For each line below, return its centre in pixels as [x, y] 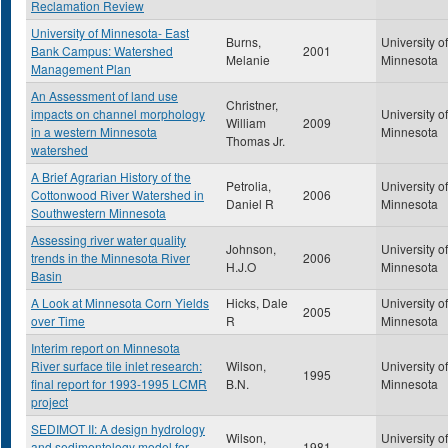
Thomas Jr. [255, 140]
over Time [58, 320]
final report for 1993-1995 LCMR [119, 383]
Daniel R [250, 203]
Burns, [243, 41]
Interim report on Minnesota [105, 347]
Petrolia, [248, 185]
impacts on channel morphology [118, 113]
